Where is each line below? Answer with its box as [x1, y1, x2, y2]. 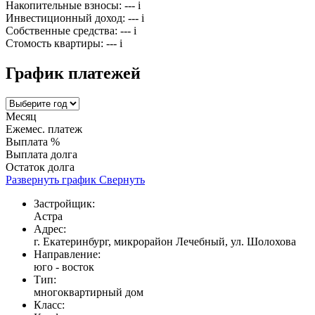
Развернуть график [6, 174, 96, 186]
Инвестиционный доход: [6, 12, 125, 25]
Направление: [34, 248, 101, 261]
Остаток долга [6, 161, 75, 174]
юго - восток [34, 261, 94, 274]
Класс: [34, 299, 65, 311]
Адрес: [34, 223, 66, 236]
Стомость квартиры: [6, 37, 103, 50]
